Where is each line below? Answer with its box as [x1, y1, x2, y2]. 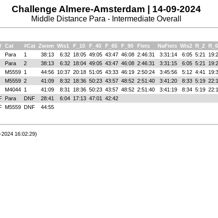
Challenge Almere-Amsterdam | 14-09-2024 [11, 4, 201, 14]
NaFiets [157, 43, 177, 49]
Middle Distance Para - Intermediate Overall [31, 15, 182, 23]
